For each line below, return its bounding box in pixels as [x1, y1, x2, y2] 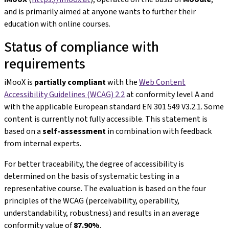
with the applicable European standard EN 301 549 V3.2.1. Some [4, 101, 224, 112]
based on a [4, 126, 42, 136]
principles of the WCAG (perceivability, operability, [4, 195, 179, 206]
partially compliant [34, 77, 106, 87]
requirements [4, 54, 85, 73]
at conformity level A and [125, 89, 214, 100]
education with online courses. [4, 18, 110, 29]
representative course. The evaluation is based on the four [4, 183, 206, 194]
